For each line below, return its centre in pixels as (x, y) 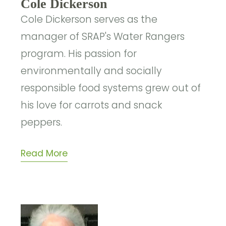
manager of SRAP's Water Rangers (103, 36)
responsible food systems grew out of (111, 88)
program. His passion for (79, 53)
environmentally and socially (92, 71)
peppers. (42, 122)
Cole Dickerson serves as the (89, 19)
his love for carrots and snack (92, 105)
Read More (44, 153)
